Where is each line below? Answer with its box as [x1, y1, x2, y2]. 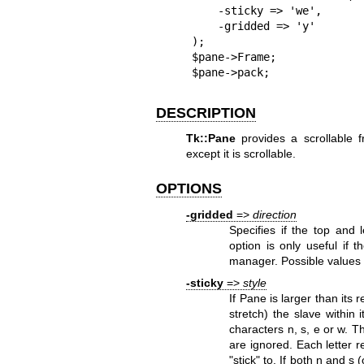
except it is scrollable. [185, 147, 296, 160]
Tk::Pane [185, 132, 236, 145]
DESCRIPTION [156, 104, 256, 121]
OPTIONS [156, 180, 222, 197]
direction [252, 207, 297, 221]
